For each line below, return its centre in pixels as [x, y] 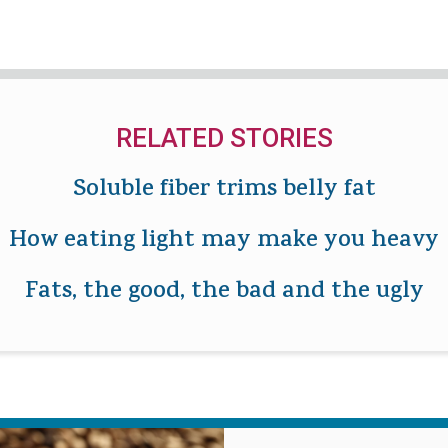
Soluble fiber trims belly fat [224, 190]
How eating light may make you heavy [224, 241]
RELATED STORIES [224, 137]
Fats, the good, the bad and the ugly [224, 292]
